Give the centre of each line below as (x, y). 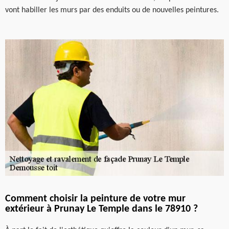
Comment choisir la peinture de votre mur (95, 199)
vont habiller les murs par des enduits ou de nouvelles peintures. (112, 10)
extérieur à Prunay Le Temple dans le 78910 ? (101, 209)
